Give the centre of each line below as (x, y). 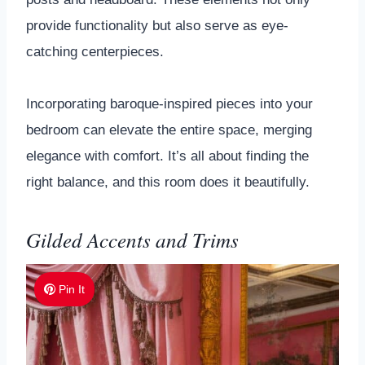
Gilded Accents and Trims (132, 240)
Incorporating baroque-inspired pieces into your (169, 103)
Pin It (72, 289)
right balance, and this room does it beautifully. (168, 182)
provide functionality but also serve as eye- (157, 25)
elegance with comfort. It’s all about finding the (167, 156)
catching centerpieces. (95, 51)
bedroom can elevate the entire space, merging (169, 130)
